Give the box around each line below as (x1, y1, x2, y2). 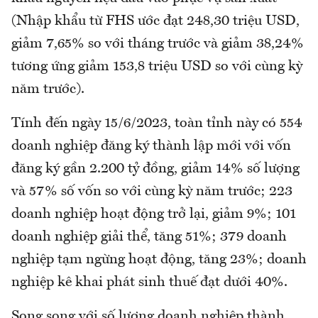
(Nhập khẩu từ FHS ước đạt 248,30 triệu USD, (11, 14, 300, 29)
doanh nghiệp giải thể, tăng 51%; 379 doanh (11, 230, 287, 245)
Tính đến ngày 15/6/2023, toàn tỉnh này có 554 (11, 116, 302, 131)
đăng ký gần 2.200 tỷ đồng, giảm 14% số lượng (11, 162, 300, 177)
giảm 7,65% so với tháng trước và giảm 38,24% (11, 37, 304, 52)
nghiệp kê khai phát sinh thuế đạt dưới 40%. (11, 275, 287, 290)
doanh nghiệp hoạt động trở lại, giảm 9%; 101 (11, 207, 296, 222)
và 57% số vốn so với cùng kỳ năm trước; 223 (11, 185, 292, 199)
